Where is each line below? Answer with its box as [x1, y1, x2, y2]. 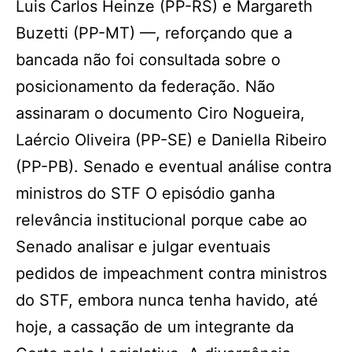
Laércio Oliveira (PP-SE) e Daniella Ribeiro [16, 130, 327, 149]
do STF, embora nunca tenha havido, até [16, 291, 318, 310]
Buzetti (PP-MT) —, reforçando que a [16, 24, 292, 42]
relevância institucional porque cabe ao [16, 211, 307, 229]
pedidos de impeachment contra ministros [16, 264, 327, 283]
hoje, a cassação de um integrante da [16, 317, 294, 336]
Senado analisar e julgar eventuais [16, 237, 270, 256]
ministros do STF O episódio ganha [16, 184, 275, 203]
